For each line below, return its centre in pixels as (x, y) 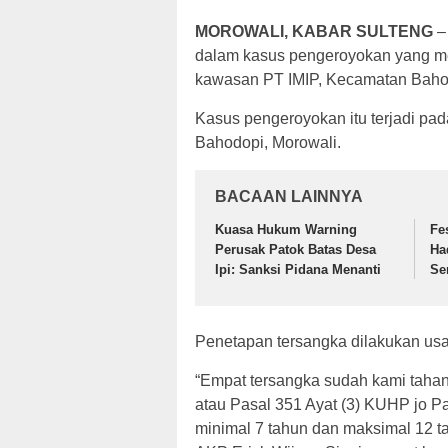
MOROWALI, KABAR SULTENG (314, 32)
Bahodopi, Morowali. (268, 143)
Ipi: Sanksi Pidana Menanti (298, 270)
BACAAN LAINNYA (289, 197)
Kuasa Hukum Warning (286, 230)
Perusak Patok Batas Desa (295, 250)
